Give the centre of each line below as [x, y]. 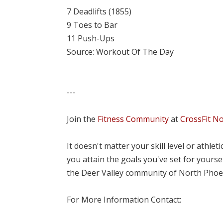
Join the [82, 119]
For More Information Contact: [124, 199]
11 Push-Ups [91, 38]
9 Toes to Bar [92, 25]
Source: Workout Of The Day [120, 52]
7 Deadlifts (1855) [99, 11]
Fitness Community [133, 119]
